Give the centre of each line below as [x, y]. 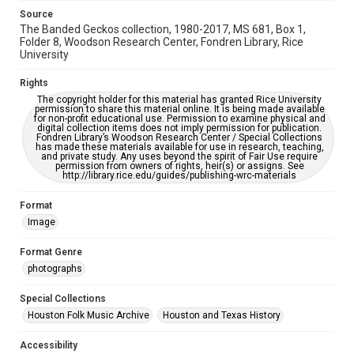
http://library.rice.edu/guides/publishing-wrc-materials [179, 175]
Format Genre [51, 252]
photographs [55, 269]
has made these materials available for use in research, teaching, [179, 147]
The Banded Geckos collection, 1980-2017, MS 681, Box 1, [163, 29]
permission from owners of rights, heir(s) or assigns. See [179, 166]
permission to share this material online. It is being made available [179, 109]
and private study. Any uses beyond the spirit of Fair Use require [179, 156]
